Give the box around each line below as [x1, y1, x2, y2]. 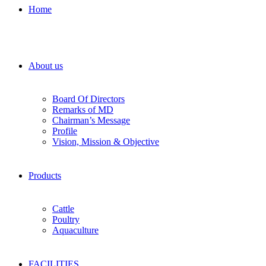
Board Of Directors [52, 94, 125, 104]
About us [28, 61, 63, 71]
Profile [52, 126, 77, 137]
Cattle [52, 204, 74, 214]
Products [28, 170, 61, 181]
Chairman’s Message [52, 115, 130, 126]
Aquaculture [52, 225, 99, 236]
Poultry [52, 214, 80, 225]
